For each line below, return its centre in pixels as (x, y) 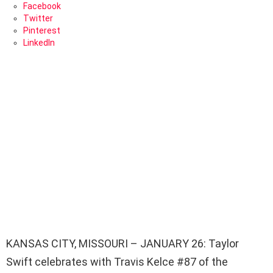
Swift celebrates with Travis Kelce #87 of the (117, 261)
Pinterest (42, 30)
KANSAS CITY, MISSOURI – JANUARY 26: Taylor (122, 243)
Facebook (42, 6)
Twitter (38, 18)
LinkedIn (39, 43)
